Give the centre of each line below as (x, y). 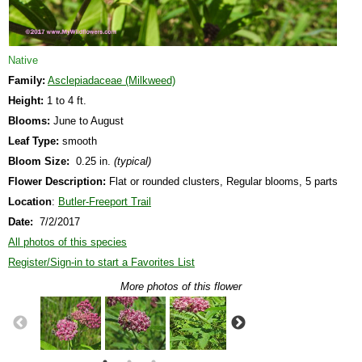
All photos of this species (67, 242)
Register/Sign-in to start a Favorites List (101, 262)
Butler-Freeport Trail (105, 201)
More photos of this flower (181, 286)
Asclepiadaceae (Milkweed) (112, 80)
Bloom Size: (39, 161)
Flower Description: (57, 181)
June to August (87, 120)
